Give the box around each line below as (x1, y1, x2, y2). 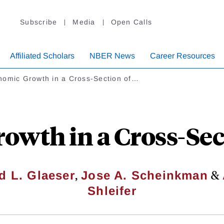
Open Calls (110, 18, 152, 26)
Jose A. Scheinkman (81, 168, 208, 182)
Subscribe (20, 18, 57, 26)
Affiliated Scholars (10, 51, 74, 60)
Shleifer (87, 184, 136, 198)
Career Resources (150, 51, 215, 60)
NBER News (89, 51, 135, 60)
